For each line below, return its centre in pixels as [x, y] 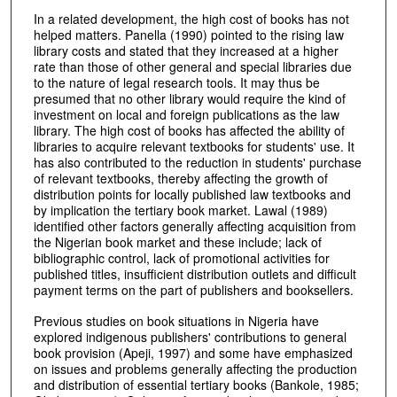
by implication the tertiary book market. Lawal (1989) [180, 210]
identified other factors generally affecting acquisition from [195, 226]
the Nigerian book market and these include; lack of [177, 241]
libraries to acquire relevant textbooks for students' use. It [194, 146]
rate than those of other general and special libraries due [192, 66]
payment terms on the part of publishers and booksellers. [193, 289]
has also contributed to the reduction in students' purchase [197, 162]
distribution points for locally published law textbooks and [192, 194]
